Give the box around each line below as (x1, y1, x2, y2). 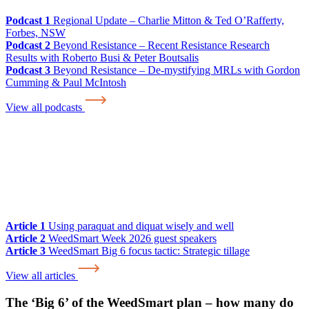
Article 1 (6, 220, 46, 232)
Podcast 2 (6, 39, 50, 52)
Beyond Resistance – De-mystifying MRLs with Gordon (50, 64, 300, 77)
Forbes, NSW (6, 27, 66, 39)
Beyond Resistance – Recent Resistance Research (50, 39, 270, 52)
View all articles (6, 270, 78, 282)
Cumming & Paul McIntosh (6, 77, 126, 89)
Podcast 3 (6, 64, 50, 77)
